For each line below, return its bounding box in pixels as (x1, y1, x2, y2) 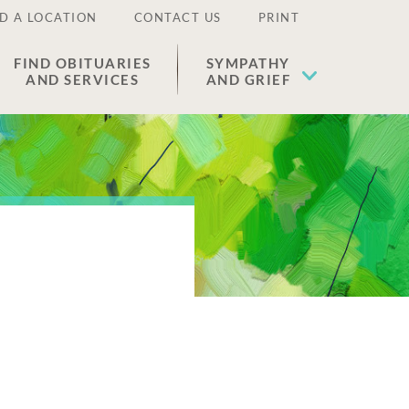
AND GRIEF (205, 71, 290, 88)
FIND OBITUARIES (14, 55, 152, 71)
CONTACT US (133, 10, 222, 25)
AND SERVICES (26, 71, 140, 88)
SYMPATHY (205, 55, 290, 71)
